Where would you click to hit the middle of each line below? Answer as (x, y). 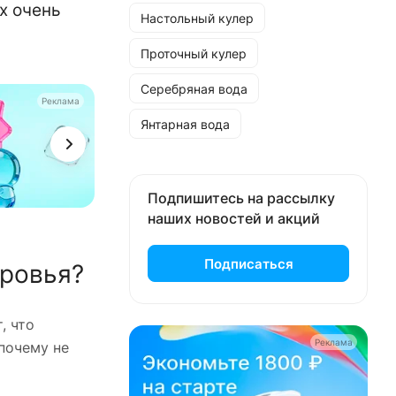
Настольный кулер (197, 18)
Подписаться (248, 263)
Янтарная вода (185, 124)
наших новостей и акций (234, 218)
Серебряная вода (194, 88)
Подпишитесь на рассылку (241, 198)
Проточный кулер (194, 53)
